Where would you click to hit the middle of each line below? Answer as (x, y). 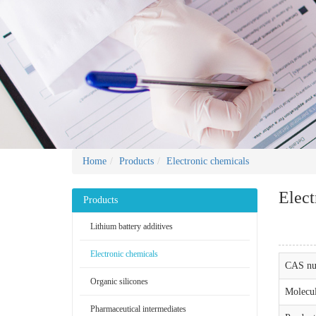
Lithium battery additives (132, 226)
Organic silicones (119, 281)
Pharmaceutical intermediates (138, 309)
